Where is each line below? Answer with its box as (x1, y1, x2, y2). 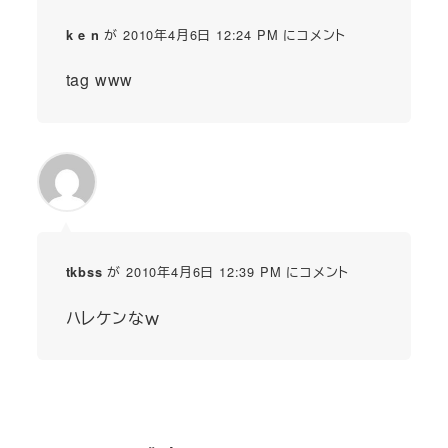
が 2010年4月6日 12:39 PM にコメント (102, 262, 350, 282)
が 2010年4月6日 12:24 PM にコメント (99, 24, 347, 44)
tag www (65, 68, 134, 92)
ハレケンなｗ (65, 305, 160, 329)
